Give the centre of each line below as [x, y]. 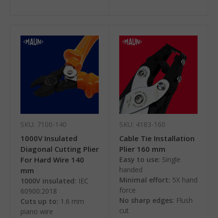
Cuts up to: [39, 201]
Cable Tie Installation [157, 138]
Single [171, 160]
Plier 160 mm [142, 149]
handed [131, 170]
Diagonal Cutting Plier [60, 149]
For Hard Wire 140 [52, 160]
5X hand [185, 180]
